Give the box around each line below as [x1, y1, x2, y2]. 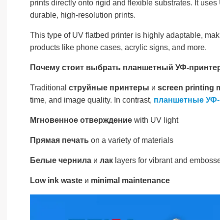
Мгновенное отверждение [29, 116, 132, 124]
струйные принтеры [68, 83, 149, 92]
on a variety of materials [88, 136, 173, 144]
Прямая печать [29, 136, 89, 144]
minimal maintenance [90, 176, 170, 185]
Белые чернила [29, 156, 91, 165]
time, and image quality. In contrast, [29, 96, 154, 104]
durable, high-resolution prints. [29, 11, 136, 19]
